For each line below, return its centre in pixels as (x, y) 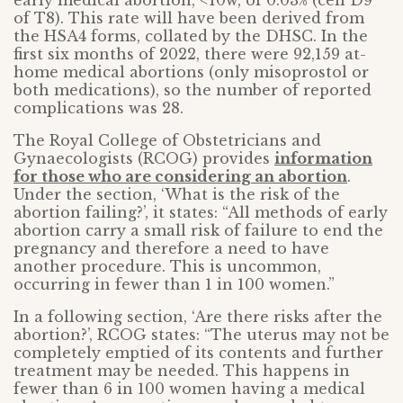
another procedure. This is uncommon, (167, 267)
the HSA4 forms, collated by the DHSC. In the (191, 36)
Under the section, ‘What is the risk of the (177, 195)
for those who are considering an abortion (180, 177)
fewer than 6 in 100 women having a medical (189, 389)
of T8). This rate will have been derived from (189, 18)
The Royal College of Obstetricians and (167, 141)
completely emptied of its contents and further (198, 353)
